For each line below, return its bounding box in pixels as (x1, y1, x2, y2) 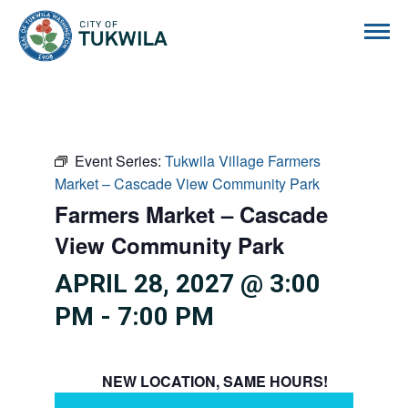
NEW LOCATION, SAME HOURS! (101, 371, 328, 392)
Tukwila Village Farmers (165, 150, 321, 171)
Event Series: (75, 150, 165, 171)
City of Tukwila (168, 11, 260, 28)
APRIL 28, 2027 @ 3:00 (55, 269, 321, 299)
